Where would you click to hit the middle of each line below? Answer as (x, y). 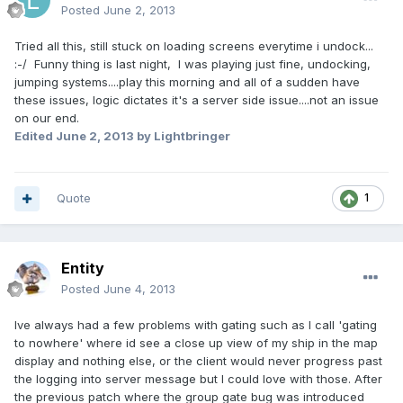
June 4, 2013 (139, 289)
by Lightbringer (182, 136)
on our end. (47, 118)
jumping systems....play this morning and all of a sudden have (187, 82)
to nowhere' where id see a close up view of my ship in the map (196, 343)
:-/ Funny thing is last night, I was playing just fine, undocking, (193, 64)
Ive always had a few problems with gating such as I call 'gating (196, 325)
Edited (35, 136)
